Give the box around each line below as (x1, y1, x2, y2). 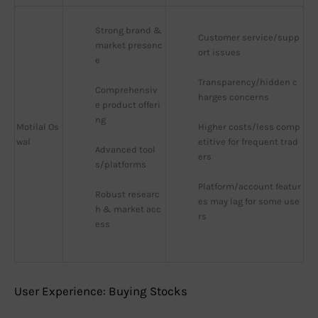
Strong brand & (95, 25, 162, 36)
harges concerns (198, 92, 269, 103)
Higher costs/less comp (198, 121, 300, 133)
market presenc (95, 40, 163, 51)
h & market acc (95, 204, 161, 215)
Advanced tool (95, 144, 155, 155)
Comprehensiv (95, 84, 158, 96)
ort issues (198, 47, 241, 58)
